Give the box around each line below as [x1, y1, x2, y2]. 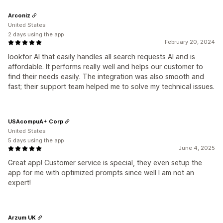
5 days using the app [8, 137, 64, 144]
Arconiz [8, 11, 30, 19]
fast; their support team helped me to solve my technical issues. [8, 82, 215, 91]
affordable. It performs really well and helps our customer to [8, 62, 203, 71]
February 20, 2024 [165, 38, 215, 45]
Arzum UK [8, 214, 36, 221]
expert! [8, 178, 31, 187]
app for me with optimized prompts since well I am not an [8, 168, 194, 177]
